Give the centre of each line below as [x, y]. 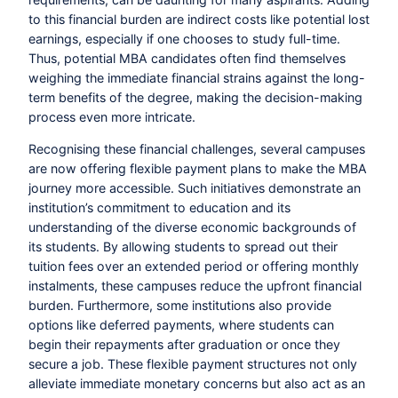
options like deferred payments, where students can [181, 325]
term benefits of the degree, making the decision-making [195, 97]
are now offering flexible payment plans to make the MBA [198, 168]
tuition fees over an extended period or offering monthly [194, 266]
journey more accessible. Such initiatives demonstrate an [195, 188]
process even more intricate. [112, 116]
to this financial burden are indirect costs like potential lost [199, 19]
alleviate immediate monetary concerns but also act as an [197, 383]
